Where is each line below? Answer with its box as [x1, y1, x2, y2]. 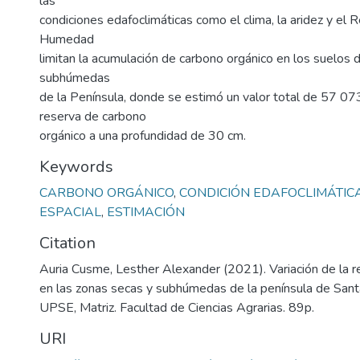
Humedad [39, 31, 94, 48]
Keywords [39, 156, 113, 178]
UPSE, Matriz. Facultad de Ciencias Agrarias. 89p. [39, 299, 314, 317]
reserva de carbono [39, 108, 146, 125]
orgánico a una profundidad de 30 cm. [39, 127, 246, 145]
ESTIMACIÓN [107, 203, 185, 221]
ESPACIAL [39, 203, 101, 221]
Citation [39, 232, 96, 254]
